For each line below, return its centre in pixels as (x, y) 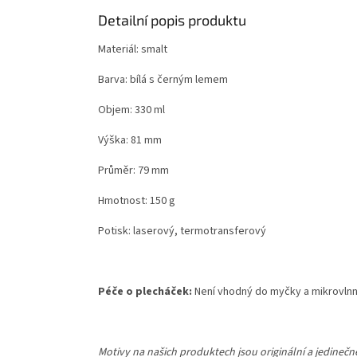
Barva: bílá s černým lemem (163, 80)
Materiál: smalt (133, 50)
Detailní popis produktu (172, 20)
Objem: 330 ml (131, 110)
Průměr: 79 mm (133, 171)
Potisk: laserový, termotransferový (182, 231)
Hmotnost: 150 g (137, 201)
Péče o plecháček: (146, 292)
